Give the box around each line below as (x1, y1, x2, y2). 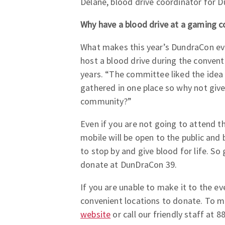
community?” (80, 95, 132, 107)
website (80, 208, 111, 220)
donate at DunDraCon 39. (80, 159, 177, 171)
